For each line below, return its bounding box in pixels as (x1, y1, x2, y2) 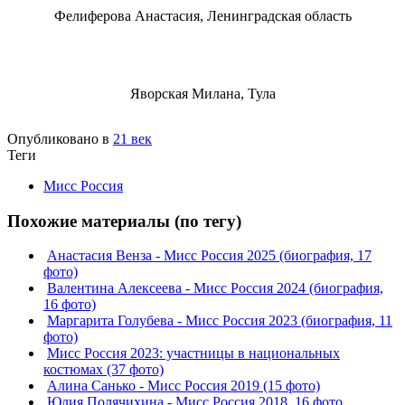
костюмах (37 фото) (43, 362, 164, 378)
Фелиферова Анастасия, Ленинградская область (53, 7, 352, 24)
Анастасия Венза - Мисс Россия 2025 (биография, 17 (47, 248, 372, 264)
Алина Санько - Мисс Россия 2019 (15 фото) (47, 378, 320, 394)
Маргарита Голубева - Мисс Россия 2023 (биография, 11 (47, 313, 392, 329)
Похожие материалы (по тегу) (7, 211, 241, 231)
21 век (113, 130, 152, 146)
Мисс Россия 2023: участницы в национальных (47, 345, 340, 362)
